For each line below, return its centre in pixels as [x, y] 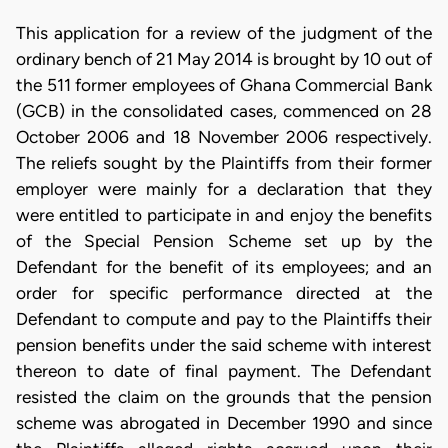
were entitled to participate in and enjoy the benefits [224, 215]
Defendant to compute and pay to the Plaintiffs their [224, 319]
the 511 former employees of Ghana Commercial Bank [224, 85]
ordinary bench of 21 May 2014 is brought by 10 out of [224, 59]
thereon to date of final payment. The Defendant [224, 371]
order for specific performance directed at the [224, 293]
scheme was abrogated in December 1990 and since [224, 423]
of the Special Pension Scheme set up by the [224, 241]
